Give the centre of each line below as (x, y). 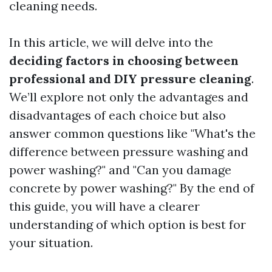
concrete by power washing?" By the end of (132, 188)
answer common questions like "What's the (132, 133)
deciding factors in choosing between (124, 60)
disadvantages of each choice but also (117, 115)
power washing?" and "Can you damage (120, 170)
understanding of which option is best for (127, 224)
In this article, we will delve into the (111, 42)
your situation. (51, 243)
